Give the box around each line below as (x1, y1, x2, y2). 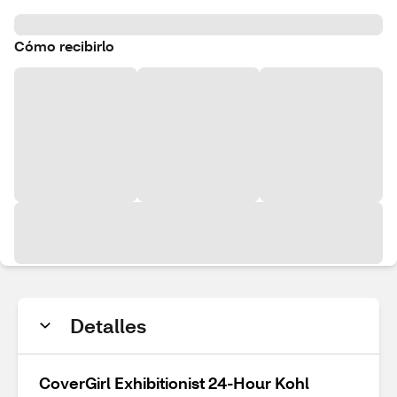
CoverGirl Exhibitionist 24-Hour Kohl (39, 372, 309, 393)
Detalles (70, 313, 146, 339)
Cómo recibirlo (14, 36, 114, 55)
